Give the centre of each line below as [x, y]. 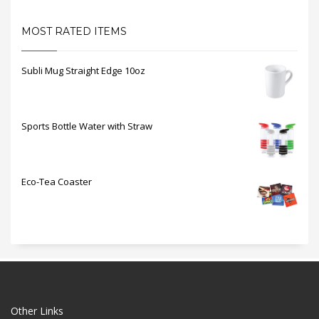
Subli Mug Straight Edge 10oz [83, 71]
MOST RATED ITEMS [74, 32]
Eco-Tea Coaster [57, 182]
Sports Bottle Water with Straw [87, 126]
